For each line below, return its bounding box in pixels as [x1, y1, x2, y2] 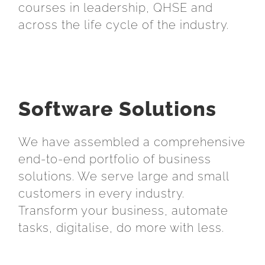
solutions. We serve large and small [18, 169, 229, 183]
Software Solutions [18, 96, 216, 121]
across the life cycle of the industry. [18, 18, 229, 33]
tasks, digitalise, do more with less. [18, 220, 224, 235]
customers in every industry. [18, 186, 185, 201]
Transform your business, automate [18, 203, 228, 218]
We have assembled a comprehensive [18, 134, 245, 149]
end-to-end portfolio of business [18, 151, 211, 166]
